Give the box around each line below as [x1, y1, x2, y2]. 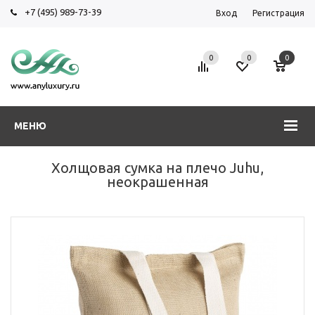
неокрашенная [106, 174, 209, 190]
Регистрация [252, 8, 304, 18]
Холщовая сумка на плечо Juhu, [51, 160, 264, 176]
